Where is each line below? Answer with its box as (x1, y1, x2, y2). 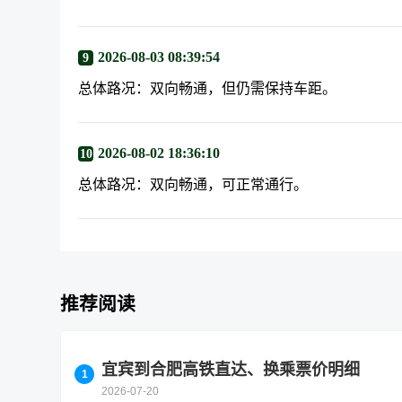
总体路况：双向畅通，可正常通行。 (78, 177, 309, 192)
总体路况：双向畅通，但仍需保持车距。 (78, 81, 337, 96)
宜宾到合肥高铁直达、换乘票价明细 (101, 361, 361, 379)
